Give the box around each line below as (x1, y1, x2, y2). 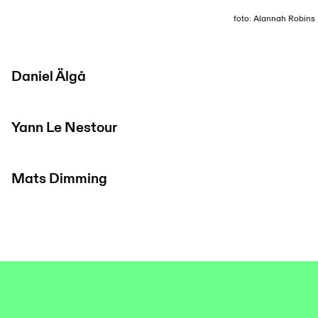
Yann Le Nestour (11, 119, 117, 137)
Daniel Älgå (11, 67, 86, 86)
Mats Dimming (11, 170, 107, 188)
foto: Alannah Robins (234, 13, 315, 24)
